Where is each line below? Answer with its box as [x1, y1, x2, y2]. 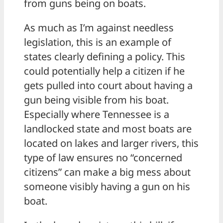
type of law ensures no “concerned [24, 151, 182, 165]
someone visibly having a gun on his [24, 180, 190, 194]
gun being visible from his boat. [24, 93, 169, 107]
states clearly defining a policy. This [24, 50, 185, 64]
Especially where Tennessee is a [24, 108, 169, 121]
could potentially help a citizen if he [24, 64, 185, 78]
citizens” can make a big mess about [24, 165, 191, 179]
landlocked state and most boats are [24, 122, 192, 136]
